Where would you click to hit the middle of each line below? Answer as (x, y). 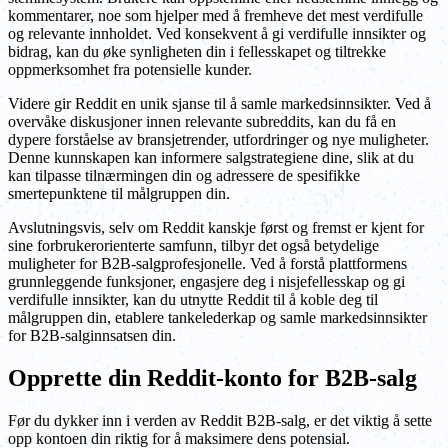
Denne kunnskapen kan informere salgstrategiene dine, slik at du (211, 158)
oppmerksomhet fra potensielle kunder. (130, 70)
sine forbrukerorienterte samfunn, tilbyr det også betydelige (193, 246)
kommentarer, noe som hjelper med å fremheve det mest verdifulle (215, 16)
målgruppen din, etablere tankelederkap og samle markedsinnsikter (217, 318)
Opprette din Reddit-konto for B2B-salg (212, 377)
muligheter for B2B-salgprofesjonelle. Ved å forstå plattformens (207, 264)
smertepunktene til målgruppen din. (119, 194)
